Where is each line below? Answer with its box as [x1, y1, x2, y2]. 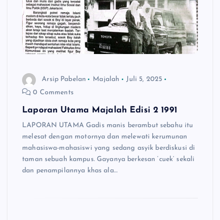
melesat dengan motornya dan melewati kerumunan [22, 133, 188, 140]
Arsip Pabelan [42, 76, 86, 83]
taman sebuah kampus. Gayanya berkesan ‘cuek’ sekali [22, 155, 195, 163]
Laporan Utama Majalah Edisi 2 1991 [22, 106, 177, 114]
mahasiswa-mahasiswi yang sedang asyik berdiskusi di [22, 144, 195, 152]
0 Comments [31, 88, 74, 96]
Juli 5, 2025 [126, 76, 163, 83]
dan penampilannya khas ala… [22, 166, 117, 174]
